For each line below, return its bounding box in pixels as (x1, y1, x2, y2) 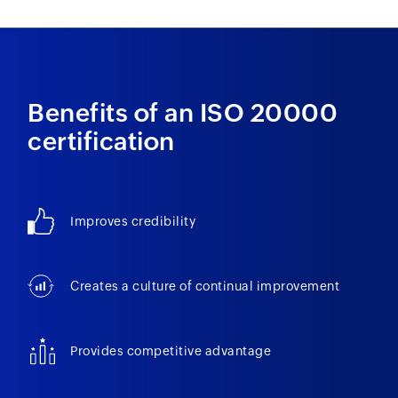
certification (28, 127, 175, 156)
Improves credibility (70, 214, 196, 229)
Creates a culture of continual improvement (70, 279, 340, 294)
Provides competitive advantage (70, 344, 272, 359)
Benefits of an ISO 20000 (28, 99, 338, 128)
